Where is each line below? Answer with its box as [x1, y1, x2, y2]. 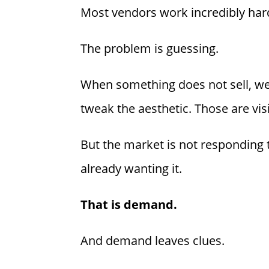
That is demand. [80, 196, 178, 213]
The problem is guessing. [80, 40, 219, 57]
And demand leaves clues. [80, 232, 225, 249]
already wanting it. [80, 160, 183, 177]
